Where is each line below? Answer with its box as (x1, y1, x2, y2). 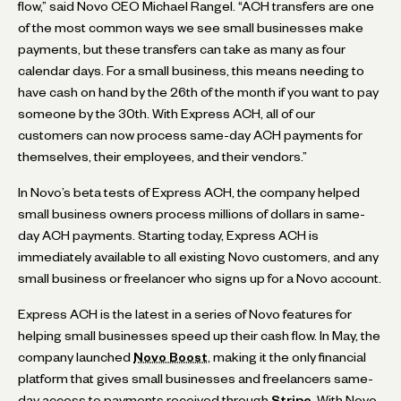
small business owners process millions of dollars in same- (18, 209, 365, 218)
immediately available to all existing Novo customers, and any (18, 252, 379, 261)
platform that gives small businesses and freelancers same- (18, 373, 373, 383)
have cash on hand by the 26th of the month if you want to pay (18, 87, 379, 97)
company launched (18, 352, 133, 362)
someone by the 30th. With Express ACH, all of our (18, 108, 315, 118)
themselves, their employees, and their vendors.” (18, 151, 307, 161)
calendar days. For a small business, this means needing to (18, 65, 364, 75)
